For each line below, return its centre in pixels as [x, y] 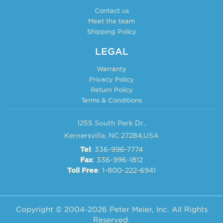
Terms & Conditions [111, 100]
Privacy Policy [111, 79]
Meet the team [111, 21]
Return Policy [111, 89]
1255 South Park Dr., [111, 123]
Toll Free [83, 170]
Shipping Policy [111, 31]
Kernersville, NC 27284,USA [111, 135]
